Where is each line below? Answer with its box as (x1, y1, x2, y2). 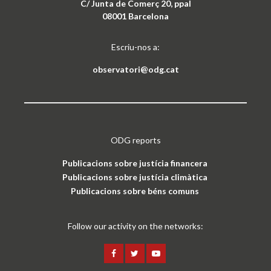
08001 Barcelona (102, 11, 169, 22)
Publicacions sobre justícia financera (62, 158, 207, 169)
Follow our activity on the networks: (68, 221, 203, 232)
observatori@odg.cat (92, 64, 179, 75)
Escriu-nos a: (111, 42, 160, 53)
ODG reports (110, 135, 161, 146)
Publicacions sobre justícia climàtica (62, 172, 207, 183)
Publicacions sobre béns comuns (71, 186, 199, 197)
